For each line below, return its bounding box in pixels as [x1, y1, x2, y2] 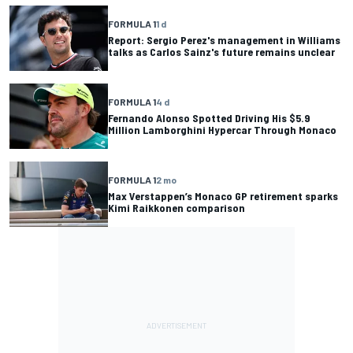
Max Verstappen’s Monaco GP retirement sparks [108, 189, 338, 203]
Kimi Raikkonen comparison [108, 201, 245, 215]
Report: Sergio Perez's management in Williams [108, 33, 340, 47]
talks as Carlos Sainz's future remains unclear [108, 45, 335, 59]
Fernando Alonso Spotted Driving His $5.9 [108, 111, 310, 125]
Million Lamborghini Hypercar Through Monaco [108, 123, 336, 137]
